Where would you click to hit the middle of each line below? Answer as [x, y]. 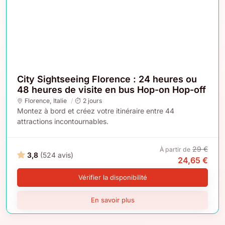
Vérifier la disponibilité [113, 177]
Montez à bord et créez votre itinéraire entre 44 [96, 110]
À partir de [175, 149]
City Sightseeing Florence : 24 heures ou [107, 79]
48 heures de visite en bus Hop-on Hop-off [111, 89]
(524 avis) [57, 155]
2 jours [92, 100]
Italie [60, 100]
